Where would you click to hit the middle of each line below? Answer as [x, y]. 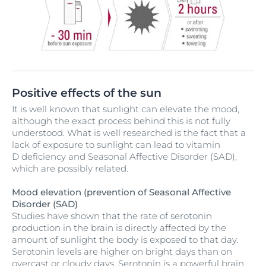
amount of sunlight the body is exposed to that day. [125, 240]
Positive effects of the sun [87, 93]
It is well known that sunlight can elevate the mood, [126, 109]
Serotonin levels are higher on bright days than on [122, 252]
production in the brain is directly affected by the [119, 228]
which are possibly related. [70, 169]
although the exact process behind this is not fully [121, 121]
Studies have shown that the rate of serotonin [112, 216]
